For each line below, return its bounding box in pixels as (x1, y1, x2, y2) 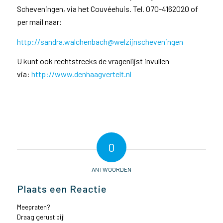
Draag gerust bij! (16, 212, 65, 221)
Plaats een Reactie (16, 182, 107, 195)
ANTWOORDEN (91, 165, 131, 173)
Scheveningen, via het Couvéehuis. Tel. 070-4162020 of (16, 3, 198, 13)
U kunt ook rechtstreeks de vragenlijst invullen (16, 56, 169, 66)
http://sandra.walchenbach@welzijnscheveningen (16, 36, 183, 46)
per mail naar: (16, 16, 62, 26)
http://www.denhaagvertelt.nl (31, 69, 131, 79)
